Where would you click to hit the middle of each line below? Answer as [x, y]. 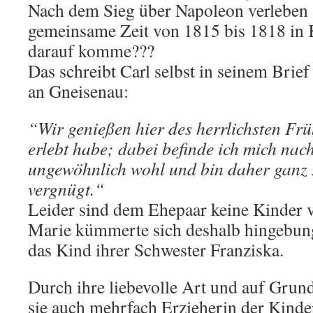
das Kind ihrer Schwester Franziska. [156, 249]
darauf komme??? [91, 50]
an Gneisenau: [78, 90]
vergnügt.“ [66, 188]
